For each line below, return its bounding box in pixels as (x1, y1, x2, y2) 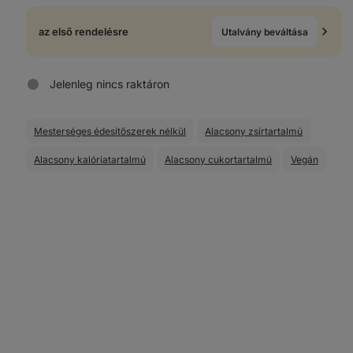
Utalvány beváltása (221, 25, 308, 38)
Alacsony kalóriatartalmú (34, 153, 146, 165)
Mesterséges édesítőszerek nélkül (34, 124, 186, 137)
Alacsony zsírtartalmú (205, 124, 303, 137)
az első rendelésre (39, 25, 128, 38)
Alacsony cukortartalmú (165, 153, 272, 165)
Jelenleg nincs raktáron (50, 77, 169, 91)
